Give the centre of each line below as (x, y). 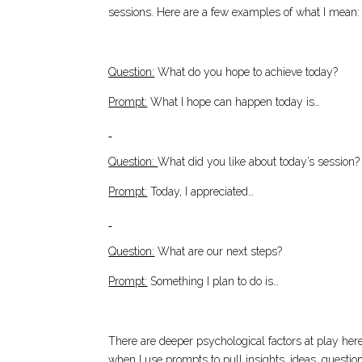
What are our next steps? (219, 252)
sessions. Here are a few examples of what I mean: (234, 13)
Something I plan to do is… (213, 282)
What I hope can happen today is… (234, 102)
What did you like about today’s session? (259, 162)
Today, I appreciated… (201, 192)
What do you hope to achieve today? (246, 72)
